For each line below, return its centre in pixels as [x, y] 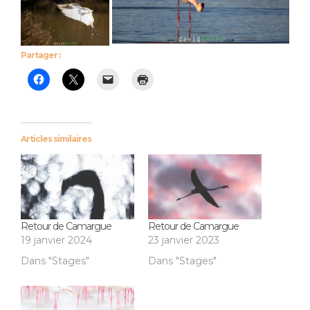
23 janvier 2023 [184, 240]
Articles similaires [56, 139]
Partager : [40, 55]
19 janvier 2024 [56, 240]
